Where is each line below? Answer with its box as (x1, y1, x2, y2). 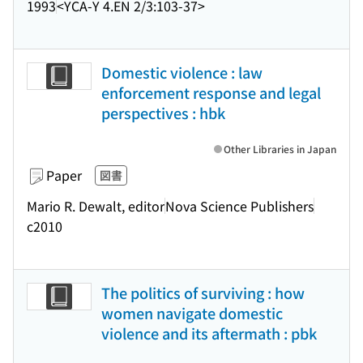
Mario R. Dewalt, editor (27, 195, 164, 216)
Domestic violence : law (101, 62, 263, 83)
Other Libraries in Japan (224, 142, 336, 156)
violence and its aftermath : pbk (101, 322, 317, 344)
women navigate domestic (101, 302, 283, 323)
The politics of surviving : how (101, 282, 305, 303)
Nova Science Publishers (165, 195, 314, 216)
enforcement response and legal (101, 82, 321, 103)
